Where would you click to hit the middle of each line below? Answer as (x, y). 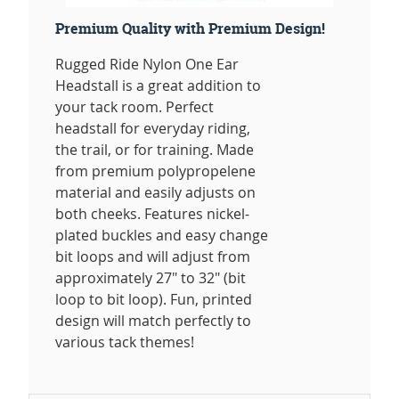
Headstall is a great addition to (158, 86)
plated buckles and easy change (162, 236)
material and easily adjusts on (155, 193)
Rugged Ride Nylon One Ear (147, 65)
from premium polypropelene (155, 171)
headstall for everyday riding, (153, 129)
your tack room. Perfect (134, 107)
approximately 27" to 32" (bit (151, 278)
